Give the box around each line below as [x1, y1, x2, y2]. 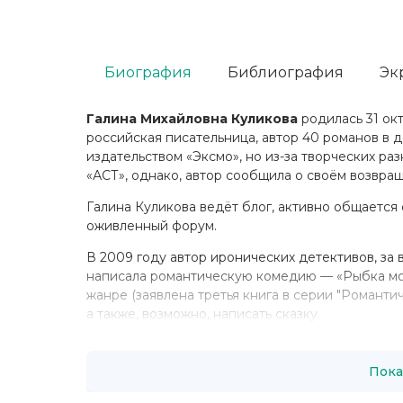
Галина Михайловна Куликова [86, 111, 298, 127]
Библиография [228, 63, 344, 81]
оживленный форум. [86, 218, 217, 234]
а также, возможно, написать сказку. [86, 306, 320, 322]
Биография [104, 63, 192, 81]
